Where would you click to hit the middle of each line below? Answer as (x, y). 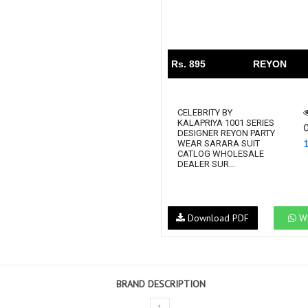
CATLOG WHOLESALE (221, 154)
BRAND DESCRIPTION (161, 284)
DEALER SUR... (206, 164)
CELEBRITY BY (205, 112)
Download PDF (217, 218)
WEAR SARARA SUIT (219, 143)
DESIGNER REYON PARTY (226, 133)
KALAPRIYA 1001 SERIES (226, 123)
